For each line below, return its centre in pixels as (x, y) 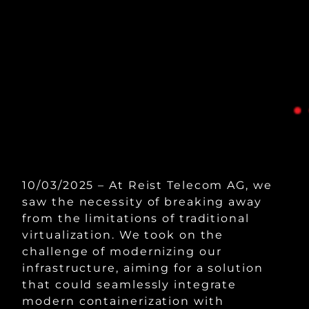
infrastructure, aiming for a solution (143, 268)
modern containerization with (123, 301)
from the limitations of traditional (136, 218)
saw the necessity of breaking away (142, 202)
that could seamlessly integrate (130, 285)
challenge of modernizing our (122, 251)
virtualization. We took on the (123, 235)
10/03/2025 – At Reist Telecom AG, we (147, 185)
